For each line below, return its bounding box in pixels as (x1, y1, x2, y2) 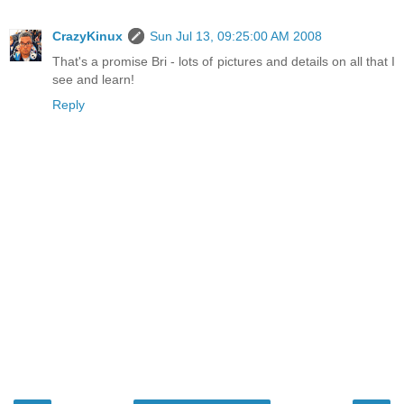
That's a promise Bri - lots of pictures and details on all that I (52, 53, 395, 69)
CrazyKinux (52, 28, 123, 43)
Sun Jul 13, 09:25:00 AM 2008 (150, 28, 322, 43)
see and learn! (52, 71, 134, 87)
